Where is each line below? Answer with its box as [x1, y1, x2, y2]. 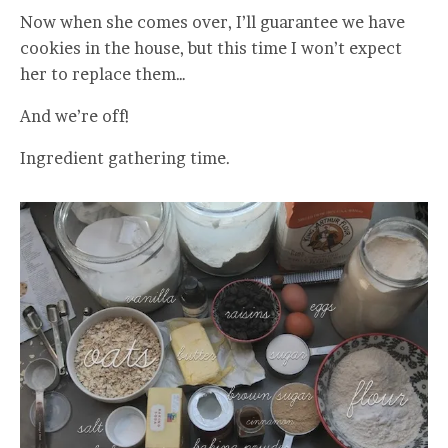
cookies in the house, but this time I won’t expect [20, 37, 402, 58]
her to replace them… [20, 63, 186, 84]
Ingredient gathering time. [20, 147, 231, 168]
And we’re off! [20, 105, 131, 126]
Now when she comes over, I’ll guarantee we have [20, 11, 405, 32]
